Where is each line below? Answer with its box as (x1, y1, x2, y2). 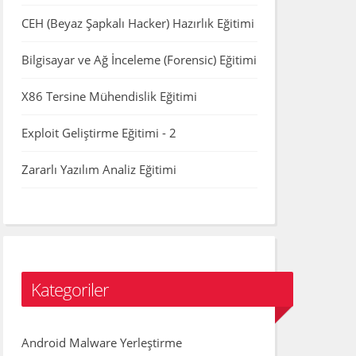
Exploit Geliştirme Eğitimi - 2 (21, 125, 176, 141)
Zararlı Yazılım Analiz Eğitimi (21, 161, 176, 178)
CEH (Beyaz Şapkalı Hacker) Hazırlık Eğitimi (21, 15, 254, 32)
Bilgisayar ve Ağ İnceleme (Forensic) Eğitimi (21, 52, 257, 68)
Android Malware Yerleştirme (21, 334, 182, 350)
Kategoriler (30, 277, 109, 301)
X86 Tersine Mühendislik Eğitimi (21, 88, 197, 105)
